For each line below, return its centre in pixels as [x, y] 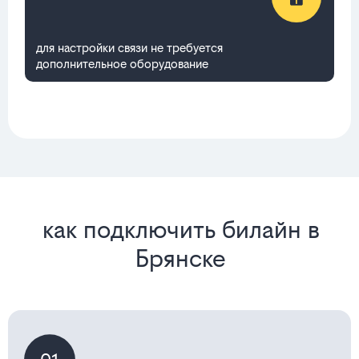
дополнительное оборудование [123, 64]
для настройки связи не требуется [130, 48]
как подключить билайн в [181, 230]
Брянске [181, 259]
